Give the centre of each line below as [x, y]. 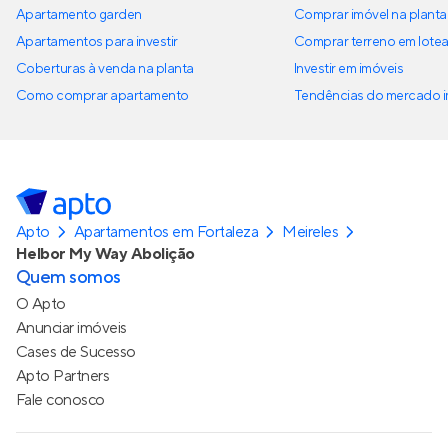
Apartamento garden [79, 14]
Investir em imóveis [349, 68]
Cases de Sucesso [76, 351]
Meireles [310, 231]
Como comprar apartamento [102, 95]
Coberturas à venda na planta [105, 68]
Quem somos [68, 277]
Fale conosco [60, 399]
